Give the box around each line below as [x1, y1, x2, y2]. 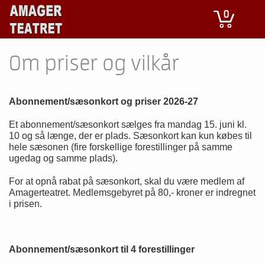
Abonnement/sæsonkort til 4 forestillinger [9, 244, 195, 254]
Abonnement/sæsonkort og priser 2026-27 [9, 96, 198, 106]
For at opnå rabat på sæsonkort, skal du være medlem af [9, 176, 244, 186]
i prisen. [9, 199, 42, 209]
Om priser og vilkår [9, 52, 179, 76]
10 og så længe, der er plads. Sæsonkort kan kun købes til [9, 131, 252, 141]
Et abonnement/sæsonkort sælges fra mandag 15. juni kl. [9, 119, 247, 130]
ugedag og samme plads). [9, 153, 118, 163]
